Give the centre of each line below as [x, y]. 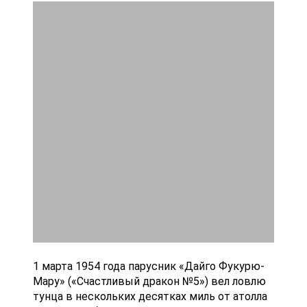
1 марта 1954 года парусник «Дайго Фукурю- [149, 267]
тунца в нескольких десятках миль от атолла [150, 297]
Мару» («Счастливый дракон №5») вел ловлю [149, 282]
